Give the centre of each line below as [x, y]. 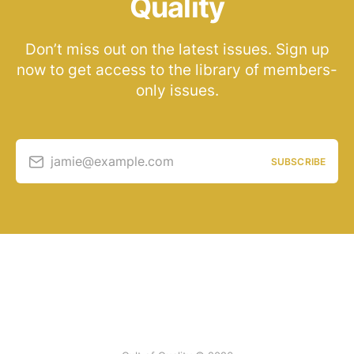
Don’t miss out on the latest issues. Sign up [177, 50]
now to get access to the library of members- [177, 70]
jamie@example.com [112, 161]
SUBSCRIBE [298, 161]
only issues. [177, 91]
